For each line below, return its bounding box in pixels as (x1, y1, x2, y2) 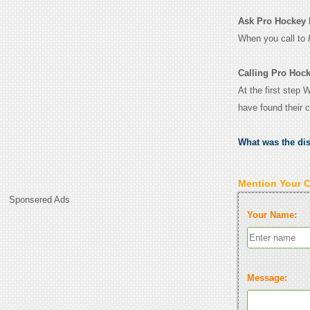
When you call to (237, 33, 308, 44)
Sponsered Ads (9, 194, 71, 206)
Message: (246, 272, 287, 283)
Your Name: (246, 209, 297, 220)
